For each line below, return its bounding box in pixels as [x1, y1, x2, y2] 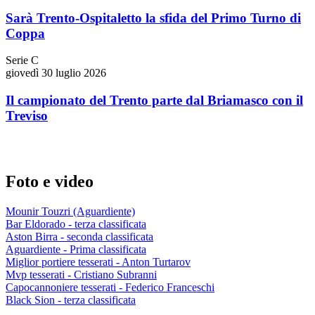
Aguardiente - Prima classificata [6, 243, 146, 255]
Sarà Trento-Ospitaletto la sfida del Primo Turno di [6, 10, 301, 25]
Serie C [6, 54, 39, 67]
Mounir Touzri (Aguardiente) [6, 205, 135, 217]
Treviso [6, 108, 48, 124]
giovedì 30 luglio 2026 [6, 67, 106, 79]
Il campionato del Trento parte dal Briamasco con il [6, 93, 303, 108]
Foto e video [6, 172, 94, 191]
